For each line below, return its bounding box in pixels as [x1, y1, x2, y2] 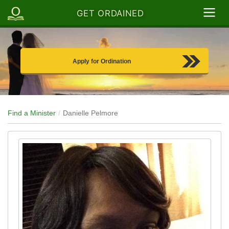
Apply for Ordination [73, 58, 131, 65]
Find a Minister [8, 109, 56, 118]
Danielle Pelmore [63, 109, 118, 118]
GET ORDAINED [77, 8, 144, 19]
